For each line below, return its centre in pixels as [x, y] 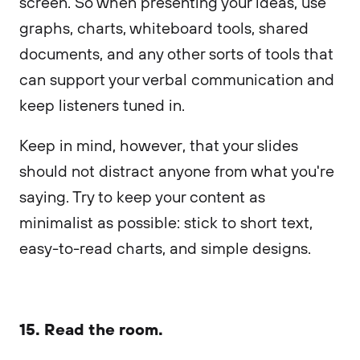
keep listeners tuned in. [104, 105]
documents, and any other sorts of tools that [176, 53]
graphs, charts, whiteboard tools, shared [164, 28]
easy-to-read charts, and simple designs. [165, 248]
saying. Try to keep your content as [142, 196]
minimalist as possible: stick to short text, [166, 222]
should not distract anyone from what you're [177, 171]
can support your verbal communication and [177, 79]
